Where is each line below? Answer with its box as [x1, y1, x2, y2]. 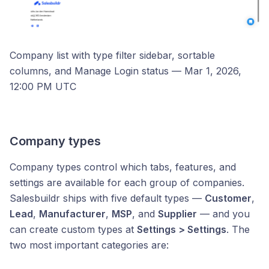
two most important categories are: [10, 239, 169, 251]
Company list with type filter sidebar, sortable [10, 49, 215, 61]
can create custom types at [10, 223, 137, 235]
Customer [205, 192, 252, 204]
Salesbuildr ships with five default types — [10, 192, 205, 204]
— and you [197, 208, 250, 220]
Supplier [158, 208, 197, 220]
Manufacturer [39, 208, 106, 220]
